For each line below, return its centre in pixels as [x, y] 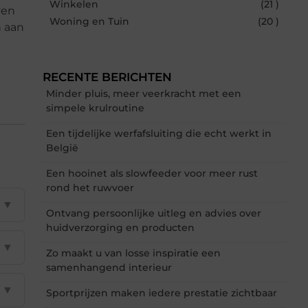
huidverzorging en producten [120, 227]
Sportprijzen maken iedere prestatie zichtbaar [162, 293]
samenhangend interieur [109, 267]
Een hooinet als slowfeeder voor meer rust [152, 173]
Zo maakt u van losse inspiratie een [133, 253]
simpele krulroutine [95, 108]
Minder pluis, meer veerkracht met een [144, 93]
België [62, 147]
